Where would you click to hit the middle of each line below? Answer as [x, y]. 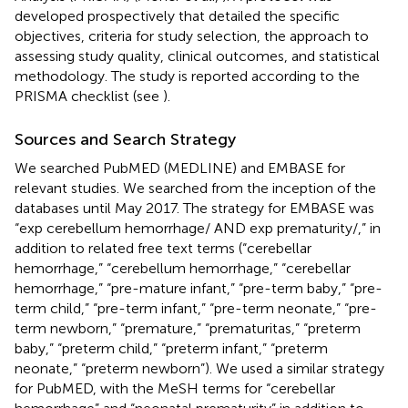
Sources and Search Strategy [125, 139]
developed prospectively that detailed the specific [177, 15]
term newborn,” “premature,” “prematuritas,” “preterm [188, 328]
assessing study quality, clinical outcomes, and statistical [197, 56]
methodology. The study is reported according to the [187, 76]
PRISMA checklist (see [89, 96]
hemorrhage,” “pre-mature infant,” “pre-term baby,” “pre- [199, 288]
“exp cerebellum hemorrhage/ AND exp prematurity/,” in [198, 228]
